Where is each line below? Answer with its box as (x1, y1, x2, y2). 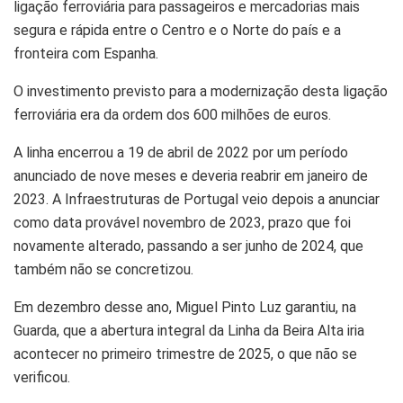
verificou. (13, 368, 70, 386)
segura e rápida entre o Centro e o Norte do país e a (13, 21, 341, 39)
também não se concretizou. (13, 260, 193, 278)
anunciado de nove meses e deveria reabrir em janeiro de (13, 166, 368, 184)
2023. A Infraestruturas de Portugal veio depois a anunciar (13, 190, 380, 208)
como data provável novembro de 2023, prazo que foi (13, 213, 351, 231)
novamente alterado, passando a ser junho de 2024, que (13, 237, 363, 255)
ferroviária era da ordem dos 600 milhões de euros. (13, 105, 331, 123)
